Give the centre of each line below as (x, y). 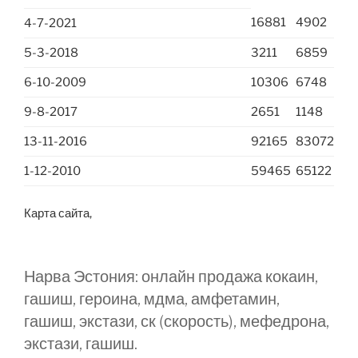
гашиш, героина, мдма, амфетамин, (152, 298)
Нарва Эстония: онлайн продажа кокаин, (171, 276)
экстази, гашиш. (81, 343)
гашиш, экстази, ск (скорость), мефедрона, (177, 321)
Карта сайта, (58, 214)
